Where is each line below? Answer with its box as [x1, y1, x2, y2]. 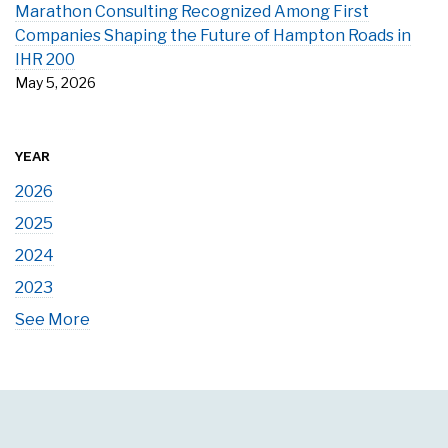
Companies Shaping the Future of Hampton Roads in [15, 26, 411, 45]
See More [15, 310, 90, 329]
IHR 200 [15, 50, 75, 69]
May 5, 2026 [15, 74, 96, 91]
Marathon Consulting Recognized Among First [15, 2, 369, 21]
